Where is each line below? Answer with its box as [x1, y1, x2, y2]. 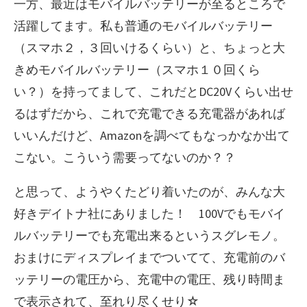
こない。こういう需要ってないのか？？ [14, 149, 236, 165]
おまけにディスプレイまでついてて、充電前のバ [14, 249, 285, 265]
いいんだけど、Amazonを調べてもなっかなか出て [14, 127, 290, 143]
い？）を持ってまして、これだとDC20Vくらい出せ [14, 83, 293, 99]
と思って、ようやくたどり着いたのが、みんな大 [14, 183, 285, 199]
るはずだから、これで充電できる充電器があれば [14, 105, 285, 121]
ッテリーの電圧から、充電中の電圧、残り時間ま [14, 271, 285, 287]
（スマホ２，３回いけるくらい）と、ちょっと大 [14, 39, 285, 56]
